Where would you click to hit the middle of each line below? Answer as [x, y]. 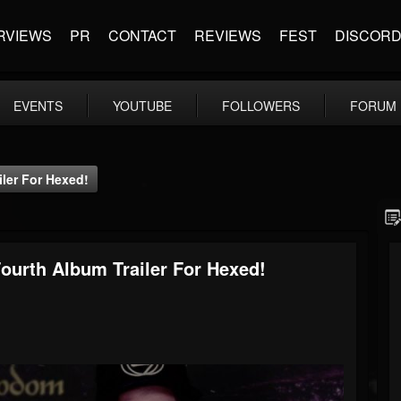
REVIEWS [228, 35]
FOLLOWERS [261, 106]
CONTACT [142, 35]
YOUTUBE [142, 106]
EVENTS [38, 106]
